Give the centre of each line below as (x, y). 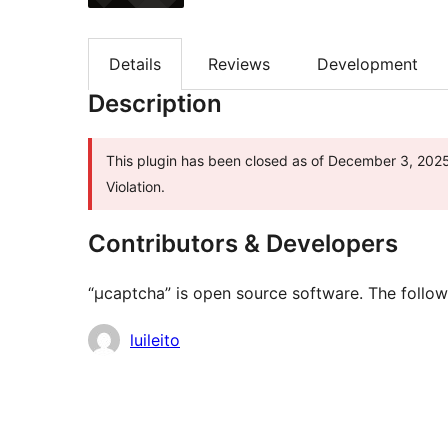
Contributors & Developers (243, 244)
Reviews (239, 64)
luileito (155, 340)
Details (135, 64)
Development (367, 64)
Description (155, 104)
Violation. (135, 187)
